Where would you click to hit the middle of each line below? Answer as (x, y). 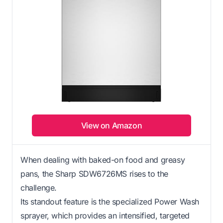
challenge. (39, 187)
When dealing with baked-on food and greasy (103, 160)
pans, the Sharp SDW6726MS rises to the (94, 173)
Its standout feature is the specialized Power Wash (110, 201)
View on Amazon (111, 125)
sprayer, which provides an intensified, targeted (105, 215)
